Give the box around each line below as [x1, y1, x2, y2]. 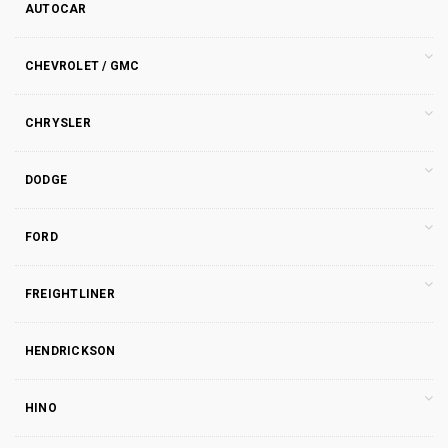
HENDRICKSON [25, 343, 116, 358]
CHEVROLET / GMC [25, 58, 140, 73]
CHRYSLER [25, 115, 91, 130]
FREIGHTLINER [25, 286, 115, 301]
